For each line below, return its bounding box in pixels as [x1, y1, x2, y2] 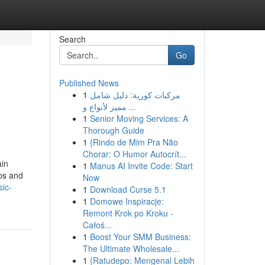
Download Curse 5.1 [89, 183, 166, 195]
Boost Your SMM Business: [89, 231, 191, 243]
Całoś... [82, 219, 112, 231]
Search [59, 33, 86, 45]
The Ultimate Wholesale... [82, 243, 179, 254]
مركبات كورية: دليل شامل [89, 89, 180, 101]
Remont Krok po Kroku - [82, 207, 173, 219]
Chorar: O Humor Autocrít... [82, 148, 186, 160]
